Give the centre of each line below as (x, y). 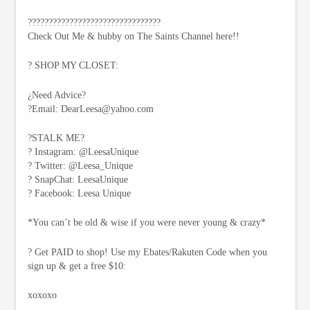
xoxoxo (42, 295)
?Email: (44, 109)
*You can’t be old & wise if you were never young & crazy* (146, 223)
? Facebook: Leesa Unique (79, 194)
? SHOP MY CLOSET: (73, 66)
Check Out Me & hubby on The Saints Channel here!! (133, 37)
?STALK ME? (56, 138)
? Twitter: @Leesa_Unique (80, 166)
